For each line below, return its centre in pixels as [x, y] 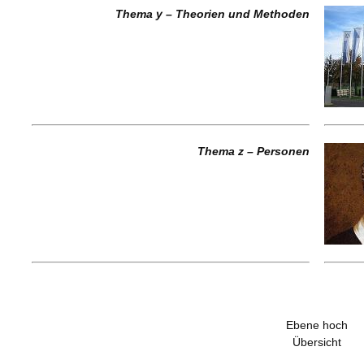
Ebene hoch [317, 325]
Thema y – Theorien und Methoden [212, 14]
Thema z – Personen [253, 151]
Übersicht [317, 342]
